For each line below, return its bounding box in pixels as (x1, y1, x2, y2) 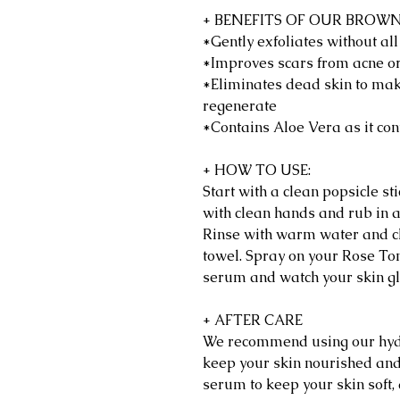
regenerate (203, 96, 277, 116)
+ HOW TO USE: (203, 161, 311, 180)
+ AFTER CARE (203, 311, 303, 330)
